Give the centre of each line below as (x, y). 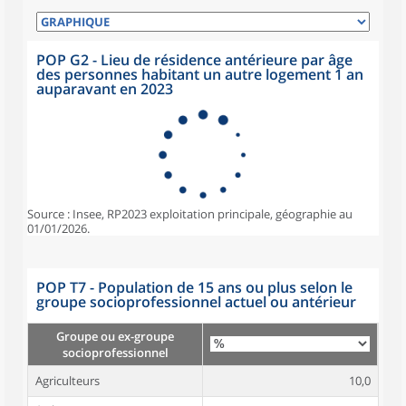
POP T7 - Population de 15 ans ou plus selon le (194, 287)
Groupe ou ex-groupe (115, 336)
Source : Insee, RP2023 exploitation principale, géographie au (190, 214)
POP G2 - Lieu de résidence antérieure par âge (194, 60)
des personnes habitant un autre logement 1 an (200, 74)
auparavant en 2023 (105, 89)
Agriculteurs (68, 381)
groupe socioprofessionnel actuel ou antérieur (196, 302)
